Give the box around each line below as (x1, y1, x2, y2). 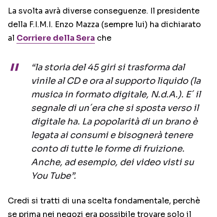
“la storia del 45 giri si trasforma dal (31, 62, 185, 73)
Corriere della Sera (16, 33, 95, 44)
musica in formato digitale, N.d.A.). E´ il (31, 89, 201, 100)
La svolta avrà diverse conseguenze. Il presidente (8, 6, 200, 16)
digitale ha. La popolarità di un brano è (31, 116, 198, 127)
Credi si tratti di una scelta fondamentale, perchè (8, 196, 200, 206)
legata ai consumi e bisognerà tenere (31, 130, 193, 141)
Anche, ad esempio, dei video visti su (31, 157, 194, 168)
